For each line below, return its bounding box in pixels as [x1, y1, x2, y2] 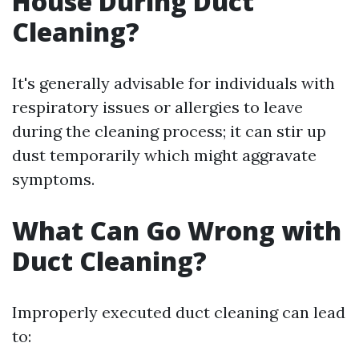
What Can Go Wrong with [12, 213, 341, 248]
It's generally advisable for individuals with [12, 73, 335, 94]
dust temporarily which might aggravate [12, 145, 317, 166]
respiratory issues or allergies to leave [12, 97, 303, 118]
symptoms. [12, 169, 95, 190]
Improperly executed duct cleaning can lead [12, 302, 345, 323]
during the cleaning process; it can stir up [12, 121, 326, 142]
